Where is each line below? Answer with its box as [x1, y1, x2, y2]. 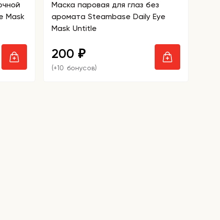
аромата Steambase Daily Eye [52, 12, 165, 21]
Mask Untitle [52, 24, 97, 33]
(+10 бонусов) [52, 64, 97, 72]
